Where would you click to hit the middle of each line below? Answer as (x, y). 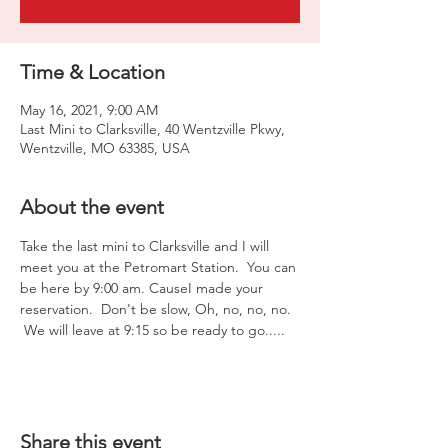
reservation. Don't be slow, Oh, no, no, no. (157, 309)
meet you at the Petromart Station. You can (160, 267)
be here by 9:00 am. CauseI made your (143, 288)
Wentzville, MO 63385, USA (105, 148)
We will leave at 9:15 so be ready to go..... (152, 330)
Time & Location (92, 72)
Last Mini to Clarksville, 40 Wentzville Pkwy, (152, 129)
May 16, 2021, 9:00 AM (89, 110)
